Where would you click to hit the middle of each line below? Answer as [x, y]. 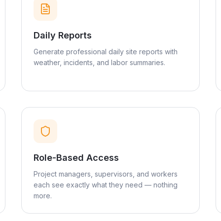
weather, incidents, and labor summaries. [99, 62]
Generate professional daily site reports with [105, 52]
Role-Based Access [76, 158]
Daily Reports [62, 35]
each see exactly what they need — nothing [105, 185]
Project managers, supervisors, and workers [105, 174]
